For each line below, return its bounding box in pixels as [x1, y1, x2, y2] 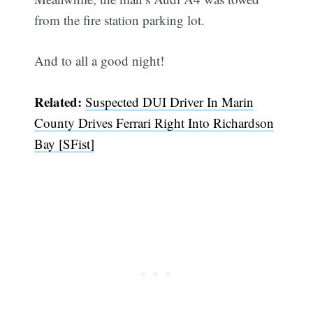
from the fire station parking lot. [34, 10, 205, 29]
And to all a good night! [34, 52, 165, 70]
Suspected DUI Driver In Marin [85, 92, 254, 110]
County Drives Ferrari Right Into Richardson [34, 113, 275, 131]
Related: [34, 92, 82, 111]
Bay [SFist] [34, 134, 95, 152]
